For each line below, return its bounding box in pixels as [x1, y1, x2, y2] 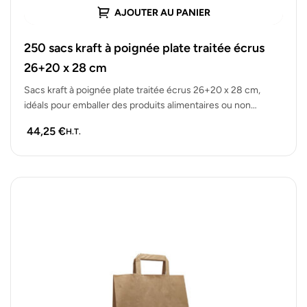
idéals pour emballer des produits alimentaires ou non [24, 99, 251, 111]
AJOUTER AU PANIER [114, 7, 210, 19]
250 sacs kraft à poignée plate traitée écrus [24, 40, 265, 56]
